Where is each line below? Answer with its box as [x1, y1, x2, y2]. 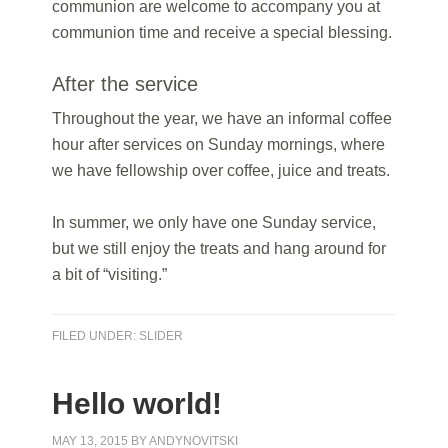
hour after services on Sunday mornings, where [52, 136, 386, 153]
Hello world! [52, 387, 223, 420]
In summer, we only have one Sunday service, [52, 214, 377, 231]
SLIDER [139, 329, 184, 343]
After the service [52, 73, 199, 95]
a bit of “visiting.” [52, 266, 168, 283]
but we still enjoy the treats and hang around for [52, 240, 387, 257]
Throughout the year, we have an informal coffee [52, 110, 393, 127]
